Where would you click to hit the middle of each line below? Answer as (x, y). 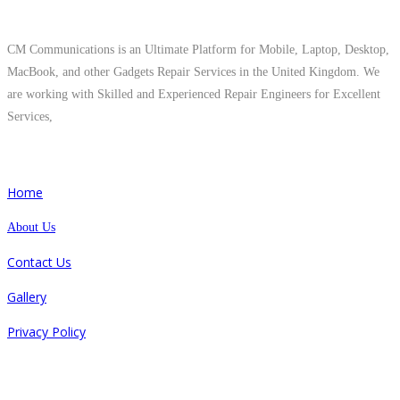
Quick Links (57, 154)
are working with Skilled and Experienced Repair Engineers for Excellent (194, 94)
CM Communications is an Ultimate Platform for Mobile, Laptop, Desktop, (198, 49)
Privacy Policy (46, 331)
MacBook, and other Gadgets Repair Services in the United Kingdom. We (193, 71)
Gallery (27, 296)
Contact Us (39, 262)
